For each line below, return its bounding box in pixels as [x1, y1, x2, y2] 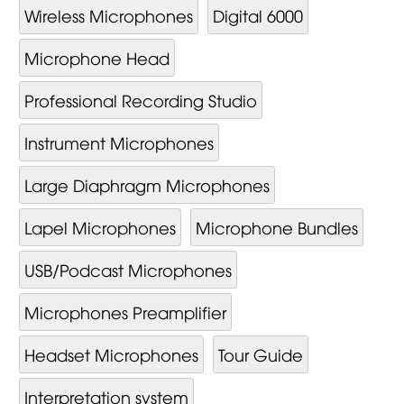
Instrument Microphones [23, 131, 214, 153]
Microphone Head [23, 46, 170, 69]
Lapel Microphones [23, 216, 176, 238]
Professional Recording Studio [23, 88, 257, 111]
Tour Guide [217, 343, 303, 365]
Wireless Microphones [23, 4, 193, 26]
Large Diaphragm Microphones [23, 173, 270, 196]
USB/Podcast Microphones [23, 258, 232, 280]
